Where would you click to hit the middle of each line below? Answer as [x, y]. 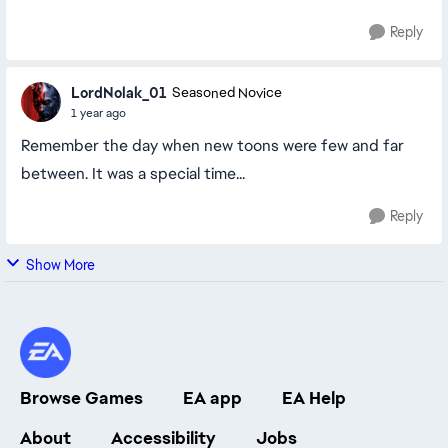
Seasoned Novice [227, 93]
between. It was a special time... [133, 173]
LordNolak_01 [119, 92]
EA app [212, 398]
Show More [60, 265]
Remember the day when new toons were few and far [212, 145]
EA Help [314, 398]
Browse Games [81, 398]
